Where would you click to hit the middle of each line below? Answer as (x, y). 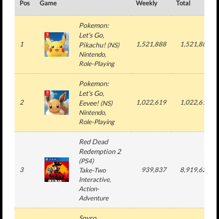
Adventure (94, 198)
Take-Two (92, 170)
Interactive (94, 179)
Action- (89, 189)
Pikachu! (92, 45)
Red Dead (93, 142)
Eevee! (89, 103)
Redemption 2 (100, 151)
